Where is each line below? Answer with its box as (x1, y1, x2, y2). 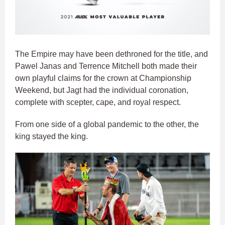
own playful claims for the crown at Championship (15, 73, 191, 82)
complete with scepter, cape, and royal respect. (15, 97, 181, 106)
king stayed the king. (15, 132, 88, 141)
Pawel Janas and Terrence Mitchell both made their (15, 61, 197, 70)
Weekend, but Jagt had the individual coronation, (15, 85, 188, 94)
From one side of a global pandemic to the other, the (15, 120, 199, 129)
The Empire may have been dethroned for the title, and (15, 49, 208, 58)
